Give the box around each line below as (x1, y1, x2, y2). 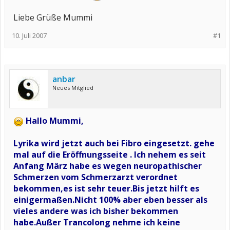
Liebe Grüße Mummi (13, 12, 92, 23)
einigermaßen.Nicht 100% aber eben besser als (13, 194, 207, 205)
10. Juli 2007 (12, 31, 47, 40)
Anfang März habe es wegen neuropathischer (13, 160, 202, 171)
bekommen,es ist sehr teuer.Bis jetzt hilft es (13, 183, 199, 194)
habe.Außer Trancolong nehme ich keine (13, 217, 180, 228)
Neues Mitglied (52, 84, 93, 91)
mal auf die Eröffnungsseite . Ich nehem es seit (13, 149, 206, 160)
